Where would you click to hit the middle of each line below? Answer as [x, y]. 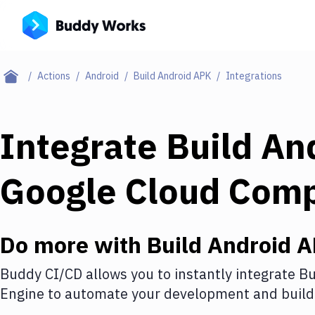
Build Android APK [172, 76]
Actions [54, 76]
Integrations [254, 76]
